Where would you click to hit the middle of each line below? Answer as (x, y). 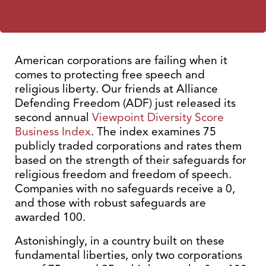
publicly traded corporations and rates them (128, 146)
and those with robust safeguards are (110, 203)
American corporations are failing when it (121, 60)
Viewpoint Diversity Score (158, 117)
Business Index (53, 132)
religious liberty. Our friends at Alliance (116, 89)
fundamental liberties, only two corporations (129, 255)
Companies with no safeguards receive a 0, (125, 189)
